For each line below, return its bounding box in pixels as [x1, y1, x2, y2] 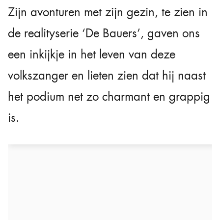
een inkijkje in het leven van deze [8, 47, 175, 63]
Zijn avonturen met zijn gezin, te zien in [8, 4, 208, 21]
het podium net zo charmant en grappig [8, 89, 210, 105]
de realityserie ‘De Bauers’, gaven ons [8, 26, 200, 42]
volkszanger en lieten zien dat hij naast [8, 68, 206, 84]
